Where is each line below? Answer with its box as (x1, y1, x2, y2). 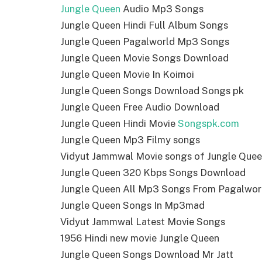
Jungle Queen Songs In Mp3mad (60, 199, 205, 212)
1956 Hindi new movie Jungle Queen (60, 232, 219, 244)
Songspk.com (178, 118, 239, 130)
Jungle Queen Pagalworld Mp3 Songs (60, 36, 229, 48)
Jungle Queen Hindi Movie (60, 118, 178, 130)
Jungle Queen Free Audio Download (60, 101, 219, 113)
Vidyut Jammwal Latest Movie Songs (60, 216, 225, 228)
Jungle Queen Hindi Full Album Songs (60, 19, 228, 32)
